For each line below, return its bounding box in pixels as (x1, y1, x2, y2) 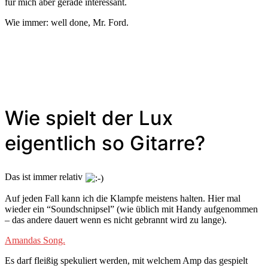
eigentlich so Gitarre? (5, 131, 205, 156)
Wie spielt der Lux (5, 106, 173, 130)
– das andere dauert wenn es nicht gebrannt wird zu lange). (5, 214, 227, 225)
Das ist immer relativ (5, 172, 85, 182)
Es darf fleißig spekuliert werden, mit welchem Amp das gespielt (5, 255, 248, 266)
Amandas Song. (5, 234, 65, 245)
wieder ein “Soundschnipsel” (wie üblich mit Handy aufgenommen (5, 203, 258, 214)
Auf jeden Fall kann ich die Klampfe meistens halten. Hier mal (5, 193, 240, 203)
